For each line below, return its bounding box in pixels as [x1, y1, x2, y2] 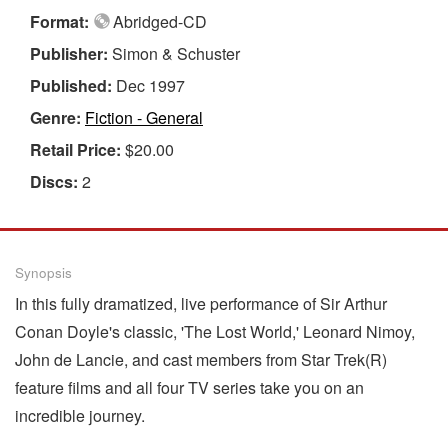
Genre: [30, 105, 85, 129]
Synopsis [15, 262, 72, 282]
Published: [30, 73, 116, 97]
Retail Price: [30, 137, 125, 161]
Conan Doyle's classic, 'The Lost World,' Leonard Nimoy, [15, 319, 415, 343]
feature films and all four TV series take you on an [15, 375, 364, 399]
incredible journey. [15, 403, 145, 427]
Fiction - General [85, 105, 203, 129]
